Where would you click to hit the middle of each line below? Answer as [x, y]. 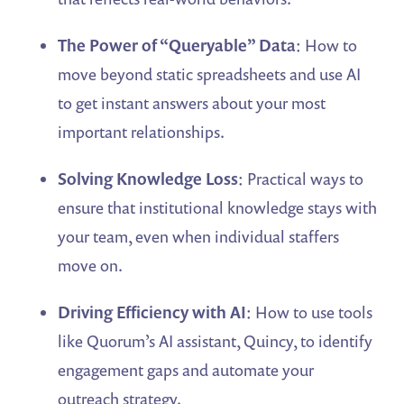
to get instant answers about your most [192, 103]
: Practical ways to [301, 179]
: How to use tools [310, 312]
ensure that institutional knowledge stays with [218, 207]
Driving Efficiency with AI [152, 312]
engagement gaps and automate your [186, 370]
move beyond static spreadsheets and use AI [210, 74]
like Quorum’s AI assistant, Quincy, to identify [216, 341]
